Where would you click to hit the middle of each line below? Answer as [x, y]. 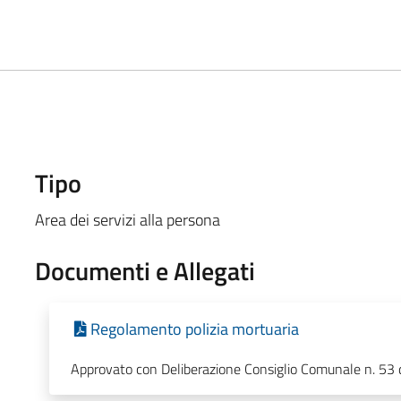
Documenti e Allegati [145, 270]
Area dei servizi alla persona [127, 219]
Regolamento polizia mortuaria [194, 328]
